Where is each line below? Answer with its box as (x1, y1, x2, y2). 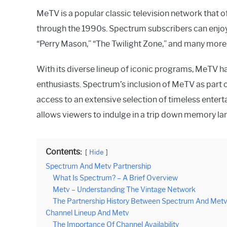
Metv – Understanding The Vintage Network (53, 184, 196, 194)
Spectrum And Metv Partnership (46, 161, 151, 171)
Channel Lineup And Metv (46, 208, 129, 217)
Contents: (46, 146, 82, 157)
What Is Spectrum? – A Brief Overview (53, 173, 178, 182)
